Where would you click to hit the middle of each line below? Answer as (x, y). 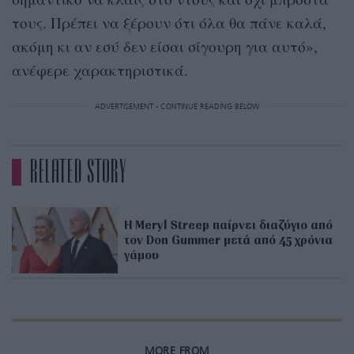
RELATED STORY (78, 173)
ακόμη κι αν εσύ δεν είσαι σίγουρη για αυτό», (165, 47)
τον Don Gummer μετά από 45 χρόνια (229, 240)
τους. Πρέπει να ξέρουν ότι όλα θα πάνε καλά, (169, 23)
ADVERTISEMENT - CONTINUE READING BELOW (177, 107)
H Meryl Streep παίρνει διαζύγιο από (229, 225)
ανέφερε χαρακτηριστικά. (100, 70)
